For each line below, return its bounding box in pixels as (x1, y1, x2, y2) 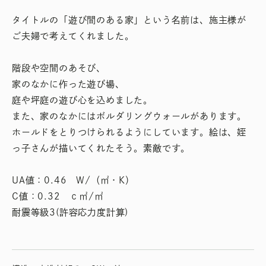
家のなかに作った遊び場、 (12, 80, 125, 89)
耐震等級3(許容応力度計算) (12, 208, 129, 217)
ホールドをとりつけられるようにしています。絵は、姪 (12, 128, 246, 137)
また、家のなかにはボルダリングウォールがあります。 (12, 112, 246, 121)
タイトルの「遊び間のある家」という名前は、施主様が (12, 15, 246, 25)
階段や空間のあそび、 (12, 64, 106, 73)
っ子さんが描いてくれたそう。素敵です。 (12, 144, 191, 153)
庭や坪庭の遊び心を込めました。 (12, 96, 153, 105)
